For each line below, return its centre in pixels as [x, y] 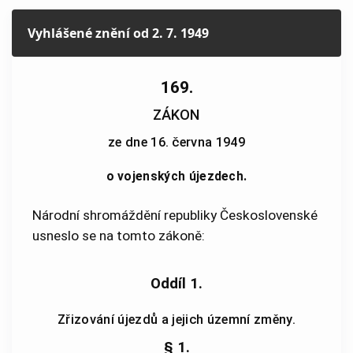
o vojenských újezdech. [176, 176]
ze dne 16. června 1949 [176, 142]
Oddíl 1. [176, 284]
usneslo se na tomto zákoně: [119, 235]
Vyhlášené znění [79, 33]
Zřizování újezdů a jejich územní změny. [176, 320]
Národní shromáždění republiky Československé [175, 215]
